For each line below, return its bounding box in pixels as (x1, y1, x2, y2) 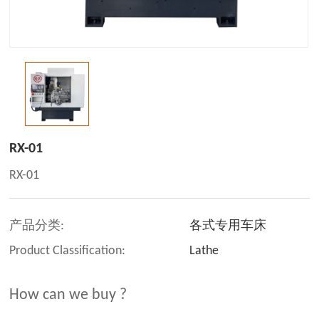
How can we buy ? (9, 287, 127, 304)
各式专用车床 (189, 219, 267, 234)
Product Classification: (9, 244, 126, 258)
